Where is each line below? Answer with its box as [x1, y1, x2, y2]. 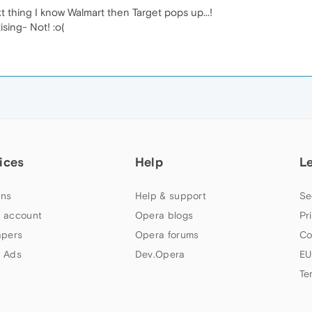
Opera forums [134, 229, 199, 240]
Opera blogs [134, 210, 194, 221]
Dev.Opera [134, 249, 185, 260]
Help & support [134, 190, 207, 201]
